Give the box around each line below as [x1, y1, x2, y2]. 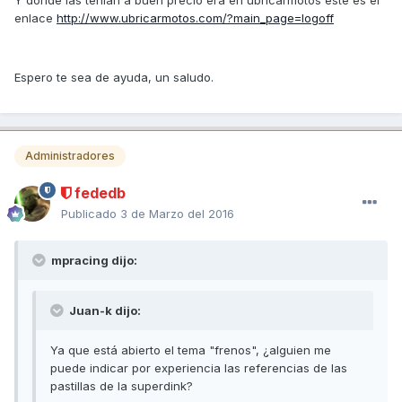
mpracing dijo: [48, 252, 137, 267]
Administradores [25, 148, 115, 162]
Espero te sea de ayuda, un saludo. [14, 69, 214, 84]
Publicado [61, 205, 120, 221]
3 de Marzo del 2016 [120, 205, 234, 221]
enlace [14, 10, 57, 25]
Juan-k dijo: [66, 302, 141, 318]
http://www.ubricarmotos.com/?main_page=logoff [57, 10, 334, 25]
